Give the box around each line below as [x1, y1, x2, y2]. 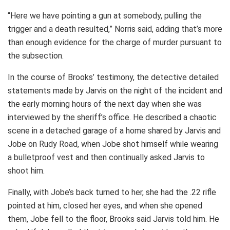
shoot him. [8, 165, 45, 176]
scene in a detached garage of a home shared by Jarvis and [8, 125, 221, 136]
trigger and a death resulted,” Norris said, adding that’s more [8, 24, 222, 34]
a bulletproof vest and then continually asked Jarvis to [8, 152, 205, 162]
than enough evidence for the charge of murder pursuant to [8, 37, 222, 47]
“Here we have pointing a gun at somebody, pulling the [8, 10, 202, 21]
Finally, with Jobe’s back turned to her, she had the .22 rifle [8, 187, 216, 197]
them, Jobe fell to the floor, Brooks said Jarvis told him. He [8, 214, 219, 224]
